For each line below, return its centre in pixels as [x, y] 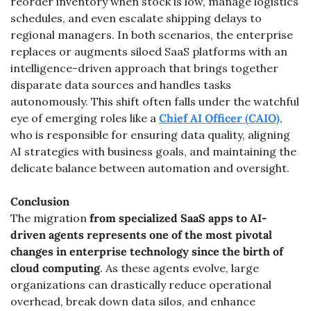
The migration [50, 218]
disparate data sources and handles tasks [121, 85]
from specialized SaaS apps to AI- [178, 218]
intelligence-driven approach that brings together [144, 68]
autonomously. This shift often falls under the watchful [155, 101]
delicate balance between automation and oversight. [150, 168]
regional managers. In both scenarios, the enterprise [152, 35]
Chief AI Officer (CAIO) [219, 118]
